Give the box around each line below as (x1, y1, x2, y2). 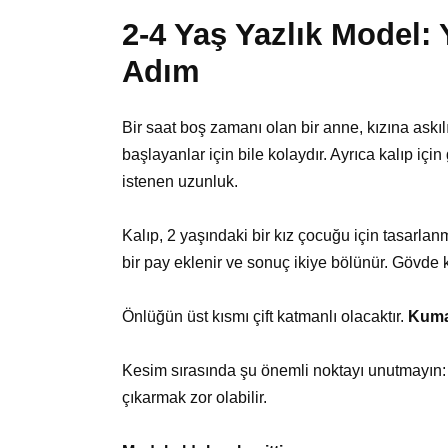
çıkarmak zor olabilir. (122, 389, 267, 407)
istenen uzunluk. (122, 172, 238, 190)
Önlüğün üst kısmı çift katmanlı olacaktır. (122, 307, 408, 325)
